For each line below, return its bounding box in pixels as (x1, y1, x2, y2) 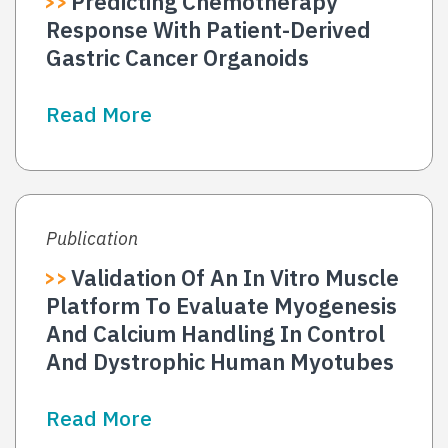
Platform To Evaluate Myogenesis (46, 291, 397, 321)
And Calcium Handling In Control (46, 319, 385, 349)
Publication (46, 227, 138, 251)
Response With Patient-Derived (46, 15, 371, 45)
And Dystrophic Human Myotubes (46, 347, 394, 377)
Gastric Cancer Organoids (46, 43, 309, 73)
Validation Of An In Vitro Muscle (71, 263, 400, 293)
